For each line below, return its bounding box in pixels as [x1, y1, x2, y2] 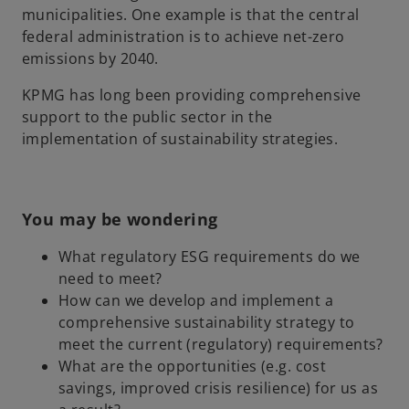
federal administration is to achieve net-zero [22, 26, 345, 47]
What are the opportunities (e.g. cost [58, 355, 327, 376]
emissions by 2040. [22, 47, 159, 68]
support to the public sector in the [22, 106, 273, 127]
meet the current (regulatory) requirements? [58, 333, 383, 354]
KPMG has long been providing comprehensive [22, 84, 362, 105]
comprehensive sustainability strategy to [58, 311, 355, 332]
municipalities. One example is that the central [22, 4, 360, 25]
